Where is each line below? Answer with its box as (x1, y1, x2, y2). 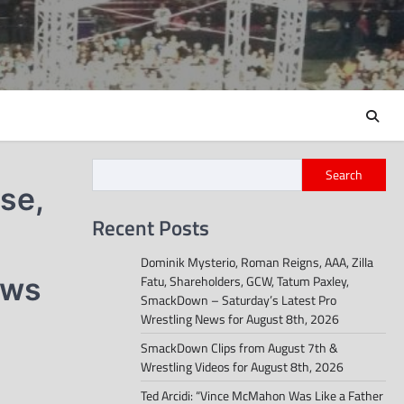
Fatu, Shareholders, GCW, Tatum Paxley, (141, 271, 349, 291)
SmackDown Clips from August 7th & (141, 338, 338, 358)
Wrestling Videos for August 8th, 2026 (141, 357, 344, 377)
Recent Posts (92, 211, 209, 244)
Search (326, 165, 363, 185)
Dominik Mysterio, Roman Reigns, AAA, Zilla (141, 252, 373, 272)
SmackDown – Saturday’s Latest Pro (141, 290, 336, 310)
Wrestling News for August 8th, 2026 (141, 309, 339, 329)
